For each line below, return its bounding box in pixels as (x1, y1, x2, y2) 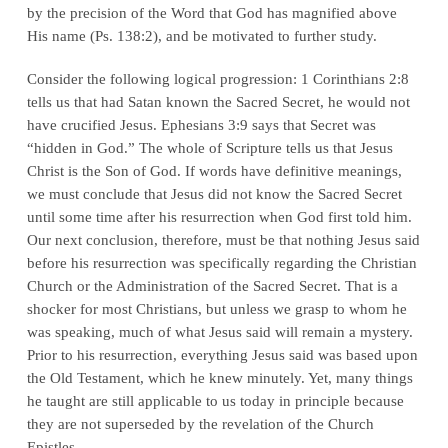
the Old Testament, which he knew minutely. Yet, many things (26, 368, 413, 386)
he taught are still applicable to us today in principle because (26, 391, 404, 409)
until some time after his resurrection (26, 207, 255, 225)
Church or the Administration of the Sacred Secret (26, 276, 337, 294)
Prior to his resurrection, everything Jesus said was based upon (26, 345, 418, 363)
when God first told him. (254, 207, 412, 225)
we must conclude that (26, 184, 171, 202)
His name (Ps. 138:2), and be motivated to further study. (26, 26, 377, 44)
